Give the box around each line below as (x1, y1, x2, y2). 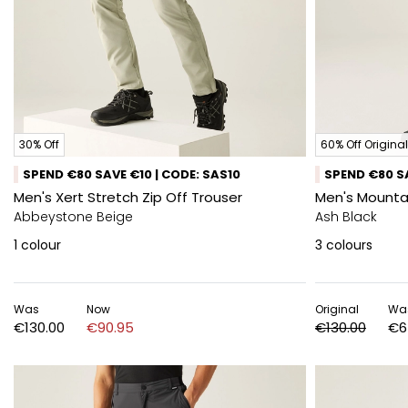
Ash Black (315, 208, 377, 226)
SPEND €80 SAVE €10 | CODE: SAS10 (23, 166, 240, 183)
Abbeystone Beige (14, 208, 133, 226)
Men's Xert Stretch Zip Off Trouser (14, 188, 242, 207)
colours (326, 236, 372, 254)
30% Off (19, 137, 59, 152)
